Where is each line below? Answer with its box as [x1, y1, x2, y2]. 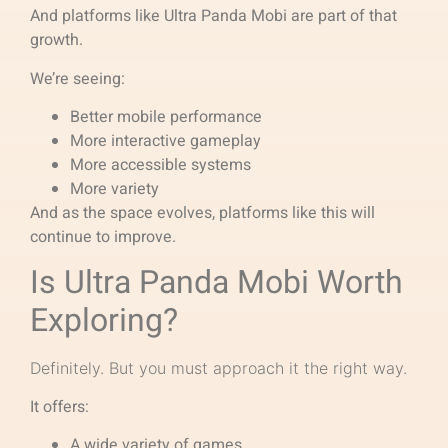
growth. [30, 28, 83, 53]
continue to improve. [30, 225, 176, 250]
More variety [70, 177, 163, 202]
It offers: [30, 395, 89, 420]
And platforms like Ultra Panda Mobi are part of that [30, 4, 397, 29]
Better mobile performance [70, 105, 266, 130]
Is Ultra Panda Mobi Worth [30, 258, 403, 306]
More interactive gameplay [70, 129, 265, 154]
